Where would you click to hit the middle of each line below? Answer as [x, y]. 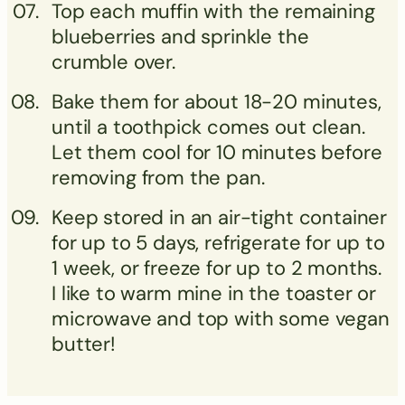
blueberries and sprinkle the [180, 36]
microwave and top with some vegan [221, 318]
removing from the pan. [158, 177]
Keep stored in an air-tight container [220, 217]
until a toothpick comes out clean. [208, 127]
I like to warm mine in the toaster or [214, 293]
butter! [84, 344]
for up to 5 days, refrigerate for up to [218, 242]
